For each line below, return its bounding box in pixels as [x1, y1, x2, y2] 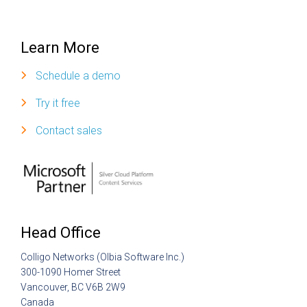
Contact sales [36, 124, 102, 137]
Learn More [21, 39, 99, 56]
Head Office [21, 224, 101, 242]
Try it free [36, 97, 80, 110]
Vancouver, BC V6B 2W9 [21, 282, 125, 293]
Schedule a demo [36, 69, 121, 82]
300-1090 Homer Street [21, 267, 121, 278]
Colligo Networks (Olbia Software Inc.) [21, 251, 184, 263]
